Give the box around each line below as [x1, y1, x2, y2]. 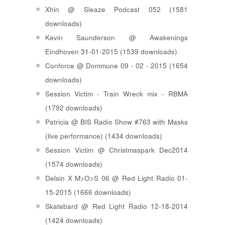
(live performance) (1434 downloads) [45, 131, 162, 141]
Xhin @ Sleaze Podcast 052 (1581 [45, 5, 188, 15]
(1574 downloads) [45, 159, 102, 169]
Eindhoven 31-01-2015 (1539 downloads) [45, 47, 177, 57]
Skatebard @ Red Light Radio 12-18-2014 [45, 201, 188, 211]
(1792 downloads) [45, 103, 102, 113]
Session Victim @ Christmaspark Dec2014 [45, 145, 188, 155]
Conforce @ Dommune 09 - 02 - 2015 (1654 [45, 61, 188, 71]
